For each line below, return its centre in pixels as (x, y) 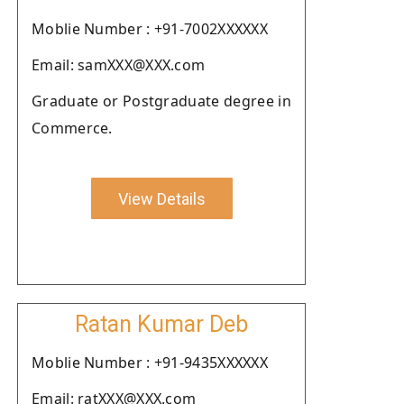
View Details (161, 198)
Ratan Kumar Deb (161, 324)
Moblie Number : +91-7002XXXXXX (150, 29)
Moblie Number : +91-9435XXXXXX (150, 363)
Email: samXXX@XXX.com (119, 65)
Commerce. (72, 128)
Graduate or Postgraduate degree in (161, 101)
